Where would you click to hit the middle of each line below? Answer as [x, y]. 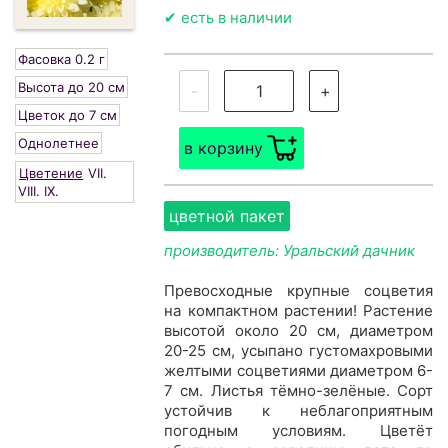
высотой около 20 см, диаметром [298, 331]
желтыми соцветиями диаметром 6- [298, 371]
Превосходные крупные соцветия [298, 291]
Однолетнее [58, 143]
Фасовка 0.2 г [61, 59]
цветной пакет [227, 216]
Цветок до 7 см [67, 115]
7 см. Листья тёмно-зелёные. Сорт [298, 391]
